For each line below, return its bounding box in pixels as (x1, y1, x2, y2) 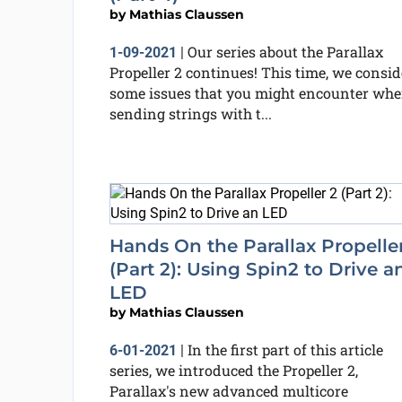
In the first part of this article (187, 340, 383, 359)
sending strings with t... (109, 103, 272, 123)
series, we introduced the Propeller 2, (109, 361, 358, 380)
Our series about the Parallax (187, 41, 383, 61)
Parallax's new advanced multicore (109, 381, 348, 400)
